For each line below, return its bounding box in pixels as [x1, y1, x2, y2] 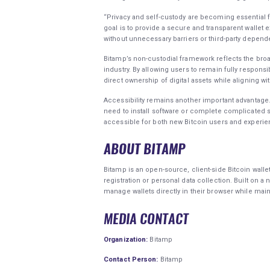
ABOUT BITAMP [104, 140, 185, 159]
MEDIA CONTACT [104, 209, 189, 228]
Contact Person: [104, 255, 159, 263]
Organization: [104, 236, 148, 244]
